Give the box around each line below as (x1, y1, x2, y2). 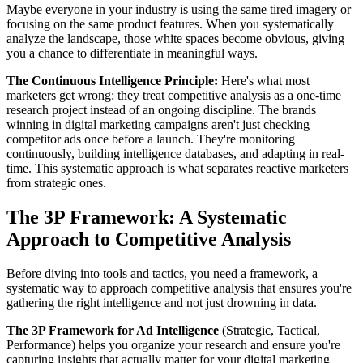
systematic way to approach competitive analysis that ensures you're (6, 281, 352, 296)
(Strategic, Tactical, (219, 323, 320, 338)
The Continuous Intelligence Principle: (6, 74, 218, 88)
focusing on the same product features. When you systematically (6, 17, 334, 32)
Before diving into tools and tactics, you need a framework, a (6, 267, 318, 281)
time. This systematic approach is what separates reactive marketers (6, 161, 348, 176)
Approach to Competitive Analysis (6, 228, 291, 250)
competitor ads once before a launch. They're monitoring (6, 132, 295, 147)
